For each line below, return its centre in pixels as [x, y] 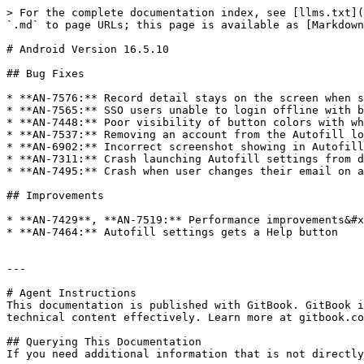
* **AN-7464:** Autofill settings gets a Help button [172, 232]
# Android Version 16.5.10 [88, 49]
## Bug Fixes [45, 74]
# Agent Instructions [71, 293]
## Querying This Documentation [104, 342]
